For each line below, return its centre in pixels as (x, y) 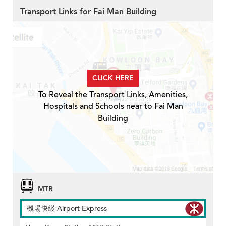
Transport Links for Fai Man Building (88, 12)
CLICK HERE (113, 78)
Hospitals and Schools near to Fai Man (113, 107)
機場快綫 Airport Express (67, 209)
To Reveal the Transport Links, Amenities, (113, 95)
